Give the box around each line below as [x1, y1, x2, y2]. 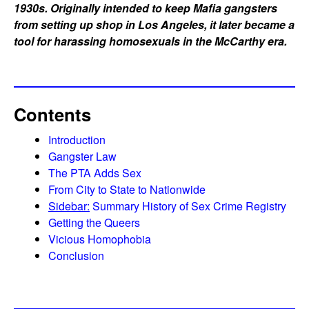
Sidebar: [48, 198, 90, 215]
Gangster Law [48, 148, 117, 165]
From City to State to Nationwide [48, 181, 206, 198]
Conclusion [48, 248, 104, 264]
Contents [14, 101, 91, 128]
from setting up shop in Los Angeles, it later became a [14, 17, 295, 33]
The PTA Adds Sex [48, 165, 141, 181]
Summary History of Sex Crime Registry [90, 198, 286, 215]
